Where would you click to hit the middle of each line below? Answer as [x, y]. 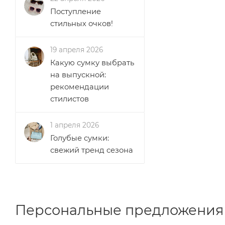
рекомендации [80, 87]
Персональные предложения [119, 210]
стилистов [70, 99]
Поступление [76, 12]
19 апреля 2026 [77, 50]
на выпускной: [78, 75]
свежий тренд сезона [92, 150]
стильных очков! [82, 24]
